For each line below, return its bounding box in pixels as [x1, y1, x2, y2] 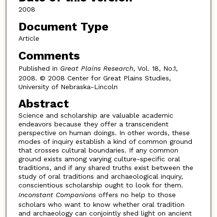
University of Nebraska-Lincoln [18, 82, 118, 91]
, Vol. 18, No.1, [133, 64, 178, 72]
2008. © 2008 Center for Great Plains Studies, [18, 74, 171, 82]
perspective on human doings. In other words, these [18, 129, 190, 137]
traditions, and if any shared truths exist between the [18, 164, 193, 172]
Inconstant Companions [18, 191, 96, 199]
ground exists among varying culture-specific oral [18, 155, 180, 163]
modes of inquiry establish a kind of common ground [18, 138, 192, 146]
